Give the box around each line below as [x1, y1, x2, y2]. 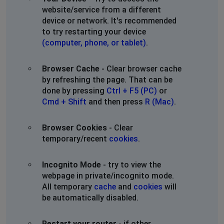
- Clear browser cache [99, 63, 181, 73]
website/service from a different [42, 4, 161, 14]
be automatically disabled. [42, 192, 138, 202]
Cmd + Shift [42, 96, 86, 106]
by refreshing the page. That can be [42, 74, 172, 84]
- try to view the [101, 159, 161, 169]
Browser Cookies [42, 122, 107, 132]
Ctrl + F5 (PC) [106, 85, 157, 95]
